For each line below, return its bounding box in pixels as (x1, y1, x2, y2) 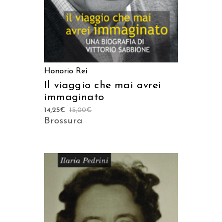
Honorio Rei (44, 67, 87, 76)
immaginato (44, 92, 105, 103)
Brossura (44, 116, 82, 126)
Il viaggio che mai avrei (44, 80, 162, 91)
